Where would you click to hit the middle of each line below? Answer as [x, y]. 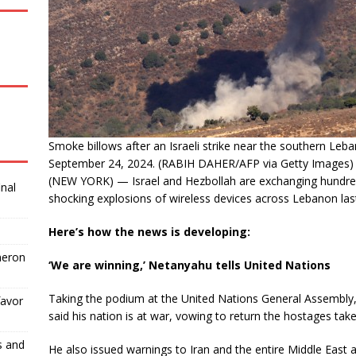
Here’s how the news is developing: [149, 232]
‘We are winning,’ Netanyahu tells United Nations [189, 265]
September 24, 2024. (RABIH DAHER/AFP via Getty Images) [201, 163]
